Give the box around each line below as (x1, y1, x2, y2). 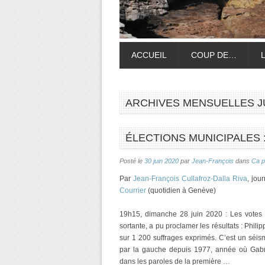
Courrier (119, 186, 146, 195)
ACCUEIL (131, 50, 167, 60)
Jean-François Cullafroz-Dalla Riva (132, 174, 247, 183)
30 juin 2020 (144, 157, 179, 164)
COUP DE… (191, 50, 237, 60)
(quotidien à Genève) (146, 186, 216, 195)
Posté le (119, 157, 144, 164)
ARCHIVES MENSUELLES (125, 97, 257, 109)
